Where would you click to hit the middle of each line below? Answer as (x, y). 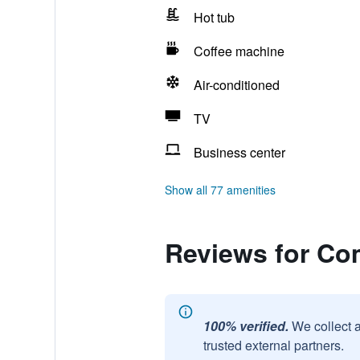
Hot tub (214, 17)
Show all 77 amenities (220, 190)
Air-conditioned (236, 85)
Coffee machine (239, 51)
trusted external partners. (273, 345)
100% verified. (245, 326)
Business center (239, 152)
